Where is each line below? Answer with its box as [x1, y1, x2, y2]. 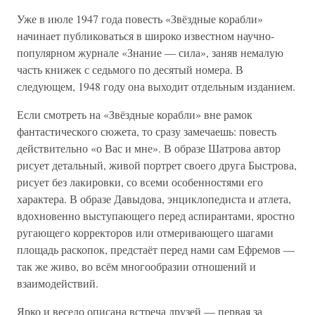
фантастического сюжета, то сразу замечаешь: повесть [17, 124, 276, 139]
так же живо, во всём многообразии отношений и [17, 259, 256, 274]
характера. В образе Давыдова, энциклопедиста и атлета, [17, 191, 291, 206]
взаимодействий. [17, 276, 98, 290]
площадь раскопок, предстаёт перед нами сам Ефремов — [17, 242, 295, 257]
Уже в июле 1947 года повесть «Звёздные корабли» [17, 11, 263, 26]
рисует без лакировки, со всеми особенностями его [17, 174, 263, 189]
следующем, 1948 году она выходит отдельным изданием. [17, 79, 295, 94]
